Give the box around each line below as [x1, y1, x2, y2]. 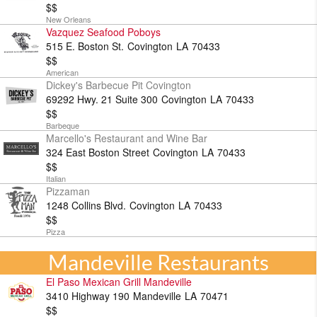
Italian [46, 173, 66, 184]
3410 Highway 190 [46, 289, 129, 303]
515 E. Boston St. [46, 39, 124, 53]
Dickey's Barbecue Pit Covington [46, 78, 191, 92]
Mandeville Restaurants [47, 250, 269, 275]
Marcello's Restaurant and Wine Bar [46, 131, 207, 145]
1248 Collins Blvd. [46, 198, 126, 212]
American [46, 67, 79, 78]
